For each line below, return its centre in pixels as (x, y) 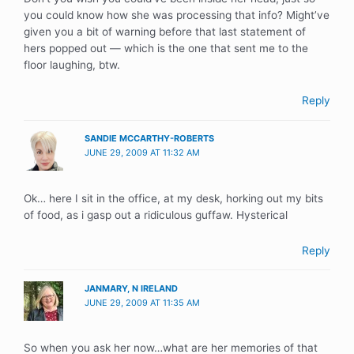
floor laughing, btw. (72, 65)
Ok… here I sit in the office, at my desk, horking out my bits (173, 198)
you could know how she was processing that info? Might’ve (177, 15)
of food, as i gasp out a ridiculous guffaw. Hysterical (156, 215)
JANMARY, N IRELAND (132, 288)
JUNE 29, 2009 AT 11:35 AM (143, 302)
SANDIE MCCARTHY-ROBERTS (150, 139)
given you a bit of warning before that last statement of (165, 32)
